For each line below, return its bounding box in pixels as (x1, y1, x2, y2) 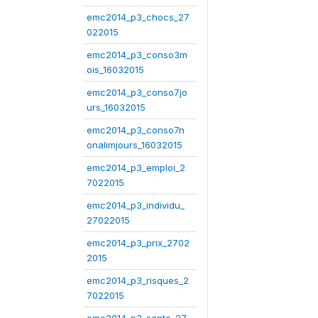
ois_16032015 (87, 64, 144, 75)
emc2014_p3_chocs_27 (87, 11, 190, 23)
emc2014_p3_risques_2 (87, 275, 189, 286)
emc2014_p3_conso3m (87, 49, 187, 60)
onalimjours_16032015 (87, 139, 182, 150)
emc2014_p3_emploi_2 (87, 162, 185, 173)
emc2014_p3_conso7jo (87, 87, 187, 98)
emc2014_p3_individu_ (87, 199, 185, 211)
